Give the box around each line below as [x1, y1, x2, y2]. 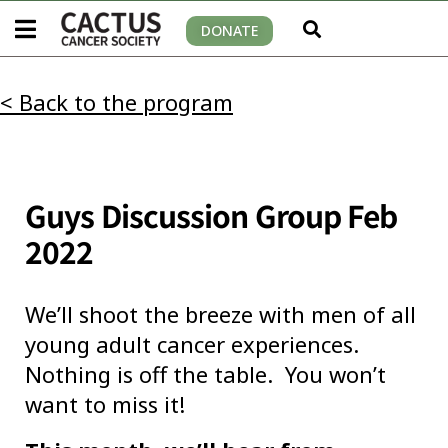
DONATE [201, 20, 258, 40]
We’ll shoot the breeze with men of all [25, 299, 416, 330]
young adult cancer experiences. [25, 329, 365, 360]
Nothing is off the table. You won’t [25, 359, 386, 390]
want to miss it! [25, 389, 185, 420]
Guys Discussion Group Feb [25, 193, 398, 238]
